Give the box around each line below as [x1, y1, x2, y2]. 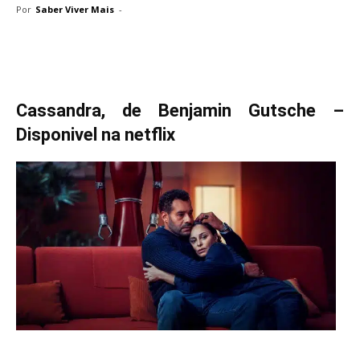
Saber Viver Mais [35, 2, 114, 15]
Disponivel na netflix [16, 124, 175, 145]
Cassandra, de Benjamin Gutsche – [16, 100, 344, 121]
